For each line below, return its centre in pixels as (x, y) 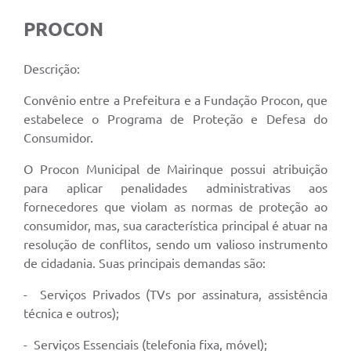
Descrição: (53, 69)
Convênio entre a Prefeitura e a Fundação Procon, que (175, 100)
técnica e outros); (71, 313)
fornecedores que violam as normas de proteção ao (175, 206)
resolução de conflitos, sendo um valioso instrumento (175, 244)
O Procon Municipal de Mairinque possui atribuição (175, 169)
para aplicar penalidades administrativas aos (175, 188)
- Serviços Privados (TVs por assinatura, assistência (175, 294)
